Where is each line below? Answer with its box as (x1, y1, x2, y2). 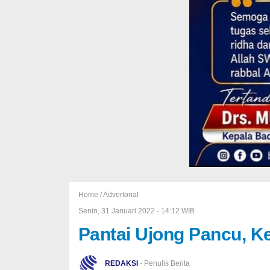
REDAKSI (104, 259, 138, 268)
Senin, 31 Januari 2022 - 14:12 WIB (78, 207, 195, 215)
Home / (78, 190, 103, 199)
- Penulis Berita (137, 259, 190, 268)
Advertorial (102, 190, 139, 199)
